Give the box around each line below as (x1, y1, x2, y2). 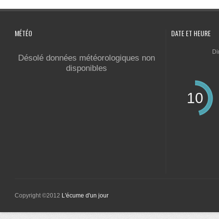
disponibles (66, 64, 107, 73)
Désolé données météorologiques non (18, 53, 155, 63)
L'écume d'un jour (62, 192, 109, 199)
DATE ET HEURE (171, 28, 211, 38)
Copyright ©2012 (15, 192, 62, 199)
